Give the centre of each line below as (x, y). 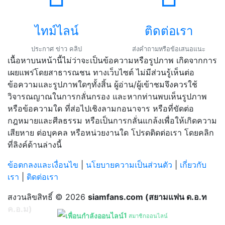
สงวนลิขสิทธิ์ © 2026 (48, 197)
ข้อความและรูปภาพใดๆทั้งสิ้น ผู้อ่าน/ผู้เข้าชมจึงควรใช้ (102, 84)
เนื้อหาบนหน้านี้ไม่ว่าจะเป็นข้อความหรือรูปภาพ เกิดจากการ (112, 60)
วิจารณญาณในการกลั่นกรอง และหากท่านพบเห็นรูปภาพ (107, 96)
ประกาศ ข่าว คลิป (56, 49)
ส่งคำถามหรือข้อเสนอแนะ (169, 49)
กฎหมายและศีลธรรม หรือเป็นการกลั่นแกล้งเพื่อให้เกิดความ (112, 121)
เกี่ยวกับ (193, 165)
